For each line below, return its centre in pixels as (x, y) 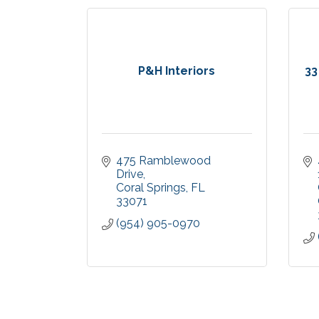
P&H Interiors (177, 70)
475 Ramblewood (163, 160)
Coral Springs (151, 187)
